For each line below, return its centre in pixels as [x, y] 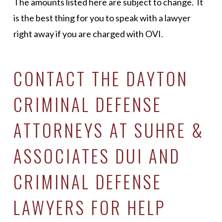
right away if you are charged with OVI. [88, 34]
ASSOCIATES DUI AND [97, 156]
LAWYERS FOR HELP [89, 207]
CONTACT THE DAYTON [101, 78]
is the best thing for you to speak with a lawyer [102, 18]
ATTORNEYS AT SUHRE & [109, 130]
